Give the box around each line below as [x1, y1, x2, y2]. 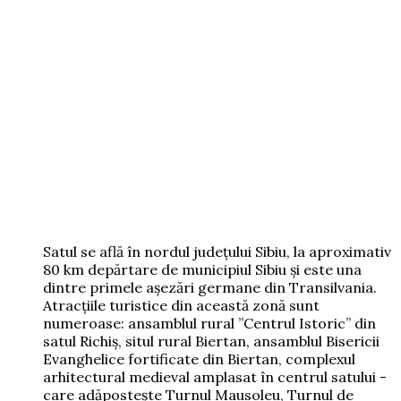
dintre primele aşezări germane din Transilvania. [43, 277, 377, 296]
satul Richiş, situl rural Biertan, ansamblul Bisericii [43, 331, 380, 350]
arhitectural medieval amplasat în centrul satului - [43, 367, 387, 386]
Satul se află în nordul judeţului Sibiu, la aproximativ [43, 242, 391, 260]
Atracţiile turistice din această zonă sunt [43, 295, 320, 314]
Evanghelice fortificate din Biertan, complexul [43, 349, 355, 368]
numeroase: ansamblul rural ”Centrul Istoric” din [43, 313, 376, 332]
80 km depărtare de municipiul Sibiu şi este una [43, 260, 362, 278]
